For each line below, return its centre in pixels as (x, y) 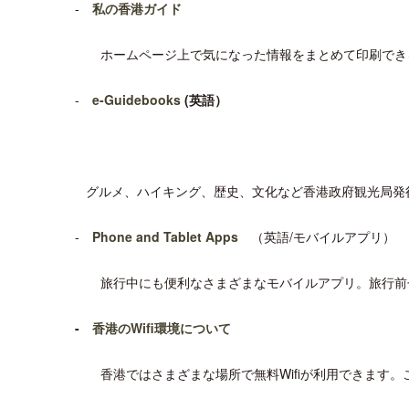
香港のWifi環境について (162, 328)
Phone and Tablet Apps (172, 236)
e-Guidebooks (136, 100)
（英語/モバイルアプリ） (323, 236)
